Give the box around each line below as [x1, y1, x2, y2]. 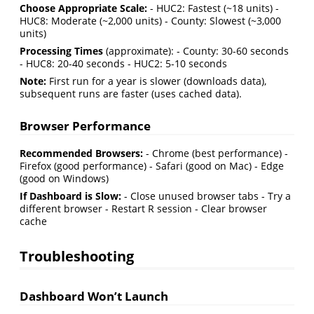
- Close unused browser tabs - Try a [121, 189, 291, 203]
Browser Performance [20, 118, 151, 135]
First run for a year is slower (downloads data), [46, 74, 266, 88]
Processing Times [20, 43, 103, 57]
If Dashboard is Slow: [20, 189, 121, 203]
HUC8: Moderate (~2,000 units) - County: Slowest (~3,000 [20, 13, 281, 27]
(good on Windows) [20, 172, 109, 186]
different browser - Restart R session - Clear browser [20, 202, 267, 216]
